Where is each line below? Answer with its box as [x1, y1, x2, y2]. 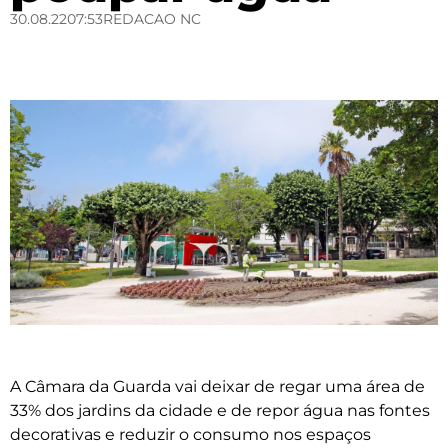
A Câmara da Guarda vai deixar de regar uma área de [10, 377, 425, 397]
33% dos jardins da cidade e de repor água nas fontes [10, 401, 430, 421]
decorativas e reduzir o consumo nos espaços [10, 425, 371, 445]
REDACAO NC [103, 10, 201, 28]
